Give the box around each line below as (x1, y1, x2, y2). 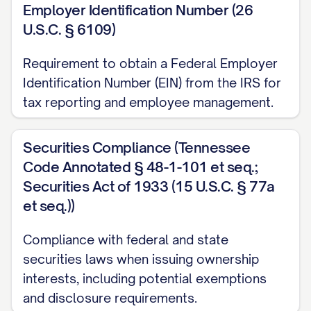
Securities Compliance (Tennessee (23, 139, 250, 156)
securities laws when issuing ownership (23, 251, 259, 267)
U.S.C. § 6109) (23, 21, 115, 38)
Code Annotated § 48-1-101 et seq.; (23, 158, 258, 176)
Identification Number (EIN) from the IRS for (23, 75, 281, 90)
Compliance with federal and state (23, 232, 228, 247)
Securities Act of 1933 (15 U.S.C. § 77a (23, 178, 275, 195)
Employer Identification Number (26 (23, 1, 253, 19)
